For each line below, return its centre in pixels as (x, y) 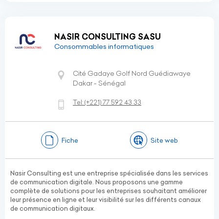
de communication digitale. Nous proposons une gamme (97, 182)
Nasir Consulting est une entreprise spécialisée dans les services (109, 173)
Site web (164, 140)
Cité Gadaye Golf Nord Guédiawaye (132, 73)
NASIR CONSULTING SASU (108, 37)
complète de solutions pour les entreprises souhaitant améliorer (109, 191)
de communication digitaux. (53, 208)
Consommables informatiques (104, 46)
